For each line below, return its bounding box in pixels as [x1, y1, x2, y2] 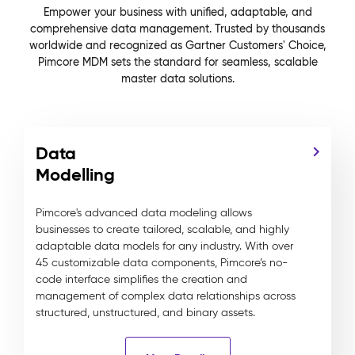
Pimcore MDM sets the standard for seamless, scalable [37, 55, 318, 69]
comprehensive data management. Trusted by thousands [30, 21, 325, 36]
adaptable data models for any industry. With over [36, 239, 293, 253]
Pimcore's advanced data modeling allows [36, 206, 252, 219]
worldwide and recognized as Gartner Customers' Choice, [29, 38, 326, 52]
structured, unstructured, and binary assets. [36, 306, 255, 319]
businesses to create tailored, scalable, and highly [36, 223, 289, 236]
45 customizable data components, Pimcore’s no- [36, 256, 288, 269]
